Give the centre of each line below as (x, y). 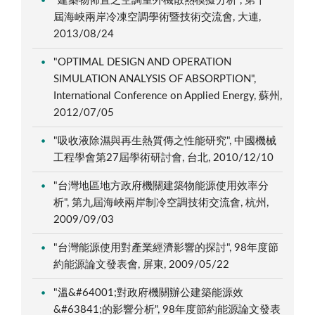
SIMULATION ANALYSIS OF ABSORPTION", (155, 79)
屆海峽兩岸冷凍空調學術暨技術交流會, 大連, (157, 17)
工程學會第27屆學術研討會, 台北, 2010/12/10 (165, 157)
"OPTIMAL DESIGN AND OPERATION (143, 62)
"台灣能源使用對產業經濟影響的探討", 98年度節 (166, 247)
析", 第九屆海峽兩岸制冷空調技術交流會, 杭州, (161, 202)
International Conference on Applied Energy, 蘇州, (168, 96)
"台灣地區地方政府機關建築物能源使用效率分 (161, 186)
